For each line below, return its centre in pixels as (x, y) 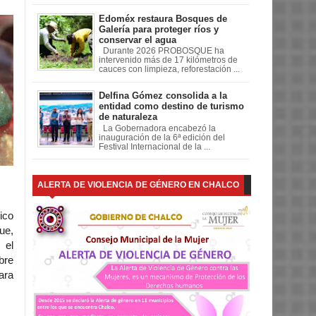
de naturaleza (128, 117)
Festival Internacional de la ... (154, 147)
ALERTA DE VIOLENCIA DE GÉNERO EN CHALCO (138, 184)
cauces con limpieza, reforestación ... (169, 69)
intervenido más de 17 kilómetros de (168, 60)
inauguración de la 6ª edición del (162, 138)
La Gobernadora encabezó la (157, 129)
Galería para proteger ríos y (159, 29)
